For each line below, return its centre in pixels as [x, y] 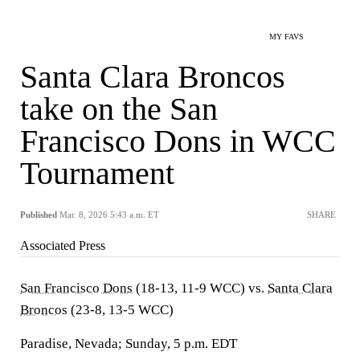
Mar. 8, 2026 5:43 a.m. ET [109, 215]
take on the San [119, 109]
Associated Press [63, 245]
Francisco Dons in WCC [178, 141]
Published [39, 215]
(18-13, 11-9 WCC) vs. [200, 288]
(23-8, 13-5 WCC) [121, 310]
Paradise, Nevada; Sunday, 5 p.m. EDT [129, 344]
